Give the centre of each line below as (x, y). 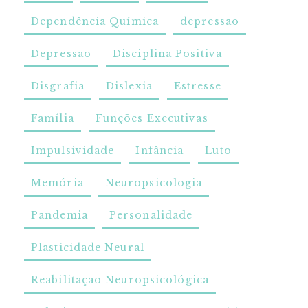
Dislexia (129, 86)
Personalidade (151, 216)
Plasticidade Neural (88, 248)
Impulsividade (73, 151)
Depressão (61, 54)
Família (53, 119)
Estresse (197, 86)
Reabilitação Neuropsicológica (120, 280)
